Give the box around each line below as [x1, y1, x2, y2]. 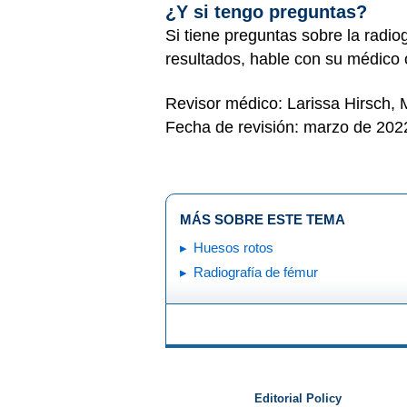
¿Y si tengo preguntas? [165, 2, 372, 22]
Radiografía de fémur [194, 264, 318, 280]
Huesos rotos [194, 240, 273, 255]
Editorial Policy [253, 392, 342, 405]
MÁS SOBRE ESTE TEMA [180, 212, 345, 227]
